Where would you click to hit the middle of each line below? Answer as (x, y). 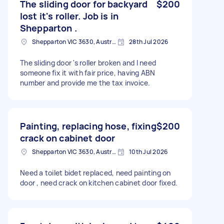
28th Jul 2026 (149, 41)
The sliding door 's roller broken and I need (88, 62)
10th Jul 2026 (148, 151)
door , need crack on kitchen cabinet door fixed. (99, 182)
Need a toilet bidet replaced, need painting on (95, 172)
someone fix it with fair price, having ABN (88, 72)
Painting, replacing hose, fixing (88, 126)
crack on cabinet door (68, 138)
